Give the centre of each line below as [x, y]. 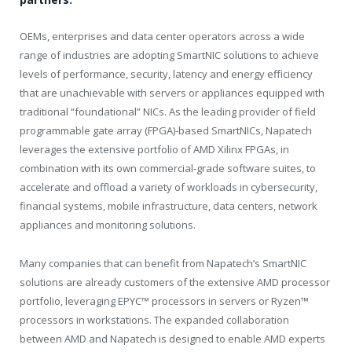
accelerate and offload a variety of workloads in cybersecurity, [169, 187]
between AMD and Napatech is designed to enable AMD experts [172, 338]
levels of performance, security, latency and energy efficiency [166, 74]
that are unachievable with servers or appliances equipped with [172, 93]
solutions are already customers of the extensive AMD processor [175, 282]
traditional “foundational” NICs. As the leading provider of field [168, 112]
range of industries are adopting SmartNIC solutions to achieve [169, 55]
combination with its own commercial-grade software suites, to [168, 169]
